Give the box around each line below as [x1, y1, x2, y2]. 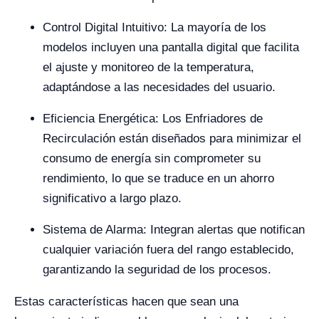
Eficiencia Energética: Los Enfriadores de [43, 112, 263, 125]
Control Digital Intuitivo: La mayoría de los [43, 21, 266, 34]
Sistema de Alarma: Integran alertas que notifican [43, 223, 305, 236]
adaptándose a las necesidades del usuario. [43, 80, 276, 94]
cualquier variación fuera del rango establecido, [43, 243, 294, 256]
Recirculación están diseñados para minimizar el [43, 132, 301, 145]
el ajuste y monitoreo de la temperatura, [43, 61, 254, 74]
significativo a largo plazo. [43, 192, 182, 205]
